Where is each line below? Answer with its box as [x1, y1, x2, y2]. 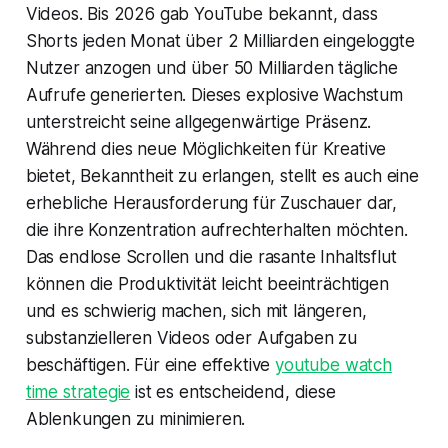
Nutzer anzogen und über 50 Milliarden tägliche [25, 57, 398, 78]
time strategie [25, 381, 131, 402]
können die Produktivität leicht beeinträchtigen [25, 273, 389, 294]
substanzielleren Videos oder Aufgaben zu [25, 327, 357, 348]
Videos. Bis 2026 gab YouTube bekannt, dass [25, 3, 378, 24]
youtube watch [275, 354, 392, 375]
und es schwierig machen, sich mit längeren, [25, 300, 367, 321]
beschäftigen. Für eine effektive [25, 354, 276, 375]
